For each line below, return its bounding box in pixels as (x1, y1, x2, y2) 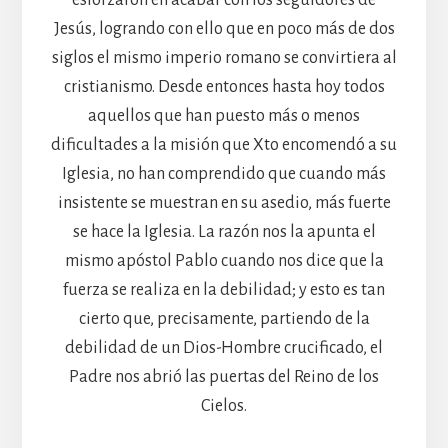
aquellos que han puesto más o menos (88, 106, 360, 125)
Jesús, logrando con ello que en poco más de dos (53, 19, 395, 38)
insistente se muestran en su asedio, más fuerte (57, 193, 391, 212)
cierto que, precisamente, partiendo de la (78, 309, 370, 328)
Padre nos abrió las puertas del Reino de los (69, 367, 379, 386)
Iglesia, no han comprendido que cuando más (62, 164, 386, 183)
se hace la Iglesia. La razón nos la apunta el (72, 222, 376, 241)
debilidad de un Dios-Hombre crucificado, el (65, 338, 383, 357)
